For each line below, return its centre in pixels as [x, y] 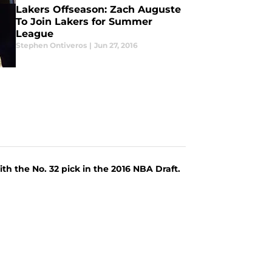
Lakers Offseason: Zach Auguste [98, 9]
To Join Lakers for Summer [84, 22]
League [34, 34]
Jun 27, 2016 [116, 45]
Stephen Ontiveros [51, 45]
